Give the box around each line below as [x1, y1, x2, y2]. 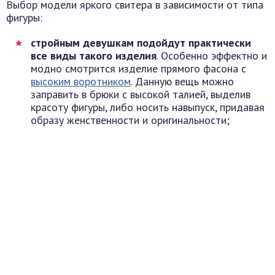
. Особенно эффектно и [157, 48, 267, 63]
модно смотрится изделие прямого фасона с [31, 61, 246, 76]
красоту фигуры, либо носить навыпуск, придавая [31, 100, 265, 114]
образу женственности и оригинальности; [31, 113, 230, 127]
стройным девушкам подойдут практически [31, 36, 251, 50]
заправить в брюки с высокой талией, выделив [31, 87, 250, 101]
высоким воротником [31, 74, 131, 88]
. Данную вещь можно [131, 74, 234, 88]
